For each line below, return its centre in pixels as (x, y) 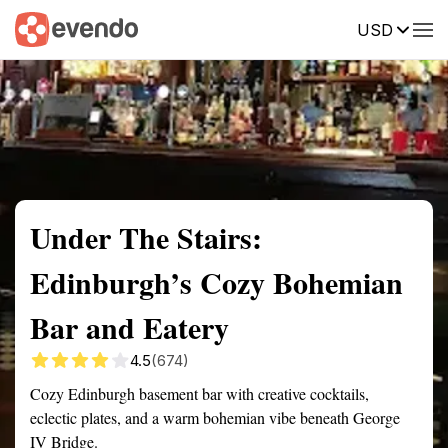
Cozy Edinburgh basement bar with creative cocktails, (199, 393)
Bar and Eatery (129, 327)
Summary (45, 28)
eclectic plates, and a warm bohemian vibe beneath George (215, 417)
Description (317, 28)
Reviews (413, 28)
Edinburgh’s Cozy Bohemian (216, 282)
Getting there (207, 28)
